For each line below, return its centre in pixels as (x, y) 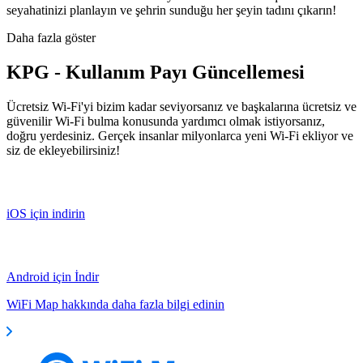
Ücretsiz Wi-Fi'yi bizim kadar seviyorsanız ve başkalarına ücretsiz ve (181, 106)
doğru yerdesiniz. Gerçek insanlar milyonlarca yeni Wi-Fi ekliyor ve (180, 135)
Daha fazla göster (51, 37)
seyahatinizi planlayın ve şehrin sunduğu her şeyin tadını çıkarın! (171, 10)
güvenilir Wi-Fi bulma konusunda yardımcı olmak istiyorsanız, (166, 121)
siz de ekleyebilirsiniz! (63, 150)
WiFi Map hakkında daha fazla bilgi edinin (115, 304)
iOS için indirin (46, 213)
